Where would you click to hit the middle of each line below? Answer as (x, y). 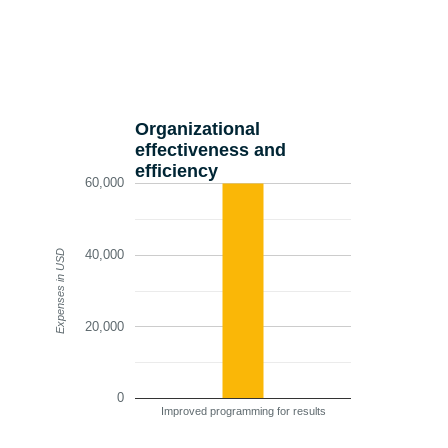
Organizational (197, 128)
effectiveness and (210, 149)
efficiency (176, 171)
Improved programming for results (243, 411)
